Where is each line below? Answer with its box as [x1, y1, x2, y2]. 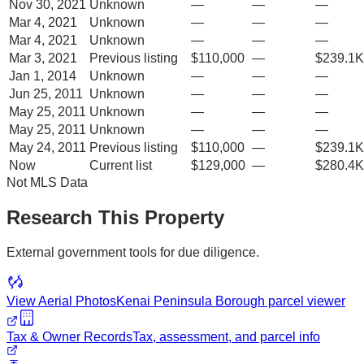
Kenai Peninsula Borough [116, 293, 265, 308]
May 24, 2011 [9, 140, 86, 154]
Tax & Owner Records [6, 329, 132, 344]
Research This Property [6, 206, 224, 228]
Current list [89, 158, 152, 172]
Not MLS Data [6, 175, 88, 189]
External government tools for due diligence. [6, 245, 259, 259]
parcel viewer [265, 293, 345, 308]
